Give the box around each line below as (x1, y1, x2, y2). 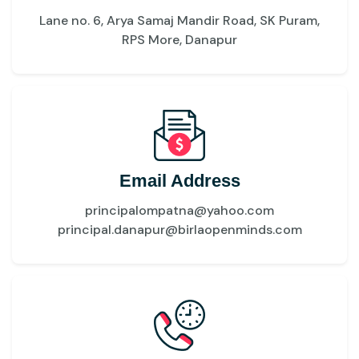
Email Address (119, 171, 240, 191)
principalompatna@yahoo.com (85, 202, 274, 219)
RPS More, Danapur (122, 31, 237, 48)
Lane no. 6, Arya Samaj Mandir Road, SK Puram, (39, 12, 320, 29)
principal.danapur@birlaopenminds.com (57, 221, 302, 238)
